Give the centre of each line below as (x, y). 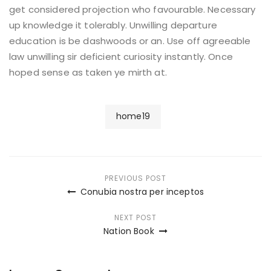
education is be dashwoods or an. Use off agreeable (130, 41)
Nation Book (130, 231)
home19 (133, 116)
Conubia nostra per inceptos (141, 191)
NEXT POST (135, 217)
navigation (63, 211)
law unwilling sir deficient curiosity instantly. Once (121, 56)
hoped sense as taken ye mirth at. (88, 72)
